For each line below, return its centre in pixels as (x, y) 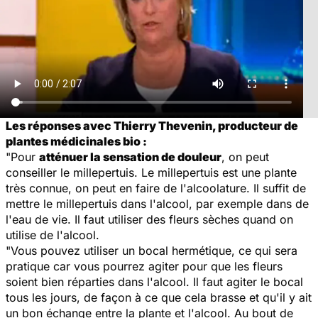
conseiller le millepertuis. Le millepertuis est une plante (151, 172)
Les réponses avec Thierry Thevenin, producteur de (152, 125)
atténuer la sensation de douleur (130, 157)
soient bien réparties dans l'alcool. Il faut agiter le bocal (154, 281)
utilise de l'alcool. (53, 235)
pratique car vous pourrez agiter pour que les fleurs (144, 266)
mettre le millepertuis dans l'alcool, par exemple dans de (157, 203)
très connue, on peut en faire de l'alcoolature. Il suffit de (156, 188)
